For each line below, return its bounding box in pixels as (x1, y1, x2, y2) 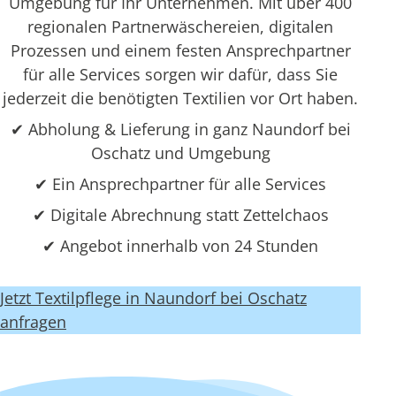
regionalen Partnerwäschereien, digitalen (27, 16, 333, 37)
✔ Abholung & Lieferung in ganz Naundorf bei (10, 118, 351, 140)
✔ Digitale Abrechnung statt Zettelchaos (32, 204, 329, 225)
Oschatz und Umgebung (90, 142, 270, 164)
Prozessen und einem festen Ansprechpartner (10, 40, 351, 61)
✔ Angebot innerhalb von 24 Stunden (42, 235, 318, 256)
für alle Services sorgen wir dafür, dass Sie (23, 64, 338, 85)
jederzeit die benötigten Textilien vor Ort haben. (3, 88, 358, 109)
